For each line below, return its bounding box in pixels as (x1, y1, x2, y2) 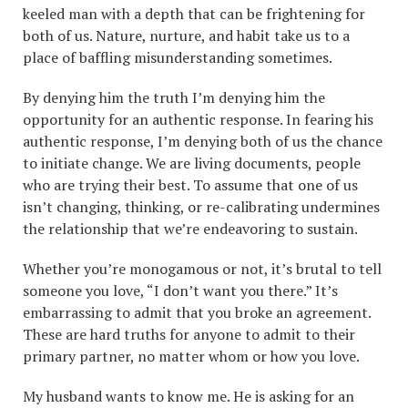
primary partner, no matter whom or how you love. (23, 346, 360, 366)
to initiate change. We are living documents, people (23, 153, 361, 173)
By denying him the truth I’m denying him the (23, 87, 325, 107)
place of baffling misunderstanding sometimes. (23, 47, 332, 67)
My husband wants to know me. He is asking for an (23, 386, 354, 406)
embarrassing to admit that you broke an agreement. (23, 302, 371, 322)
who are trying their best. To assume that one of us (23, 175, 358, 195)
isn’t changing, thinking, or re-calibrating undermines (23, 197, 380, 217)
